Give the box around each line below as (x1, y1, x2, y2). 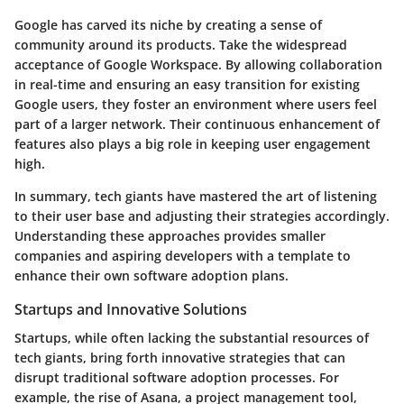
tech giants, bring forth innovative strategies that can (14, 348, 345, 366)
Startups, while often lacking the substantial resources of (14, 328, 369, 346)
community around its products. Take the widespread (14, 35, 347, 53)
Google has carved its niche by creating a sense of (14, 15, 322, 33)
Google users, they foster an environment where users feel (14, 95, 377, 113)
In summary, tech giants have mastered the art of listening (14, 187, 377, 205)
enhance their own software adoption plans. (14, 266, 289, 284)
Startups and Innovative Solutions (14, 298, 247, 319)
